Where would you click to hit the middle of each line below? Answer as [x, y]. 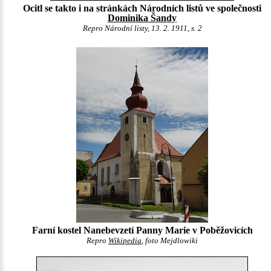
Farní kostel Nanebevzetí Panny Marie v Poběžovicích [142, 230]
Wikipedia [125, 240]
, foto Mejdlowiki [170, 240]
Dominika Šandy [142, 18]
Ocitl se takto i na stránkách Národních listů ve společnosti [142, 8]
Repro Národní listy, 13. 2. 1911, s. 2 [142, 28]
